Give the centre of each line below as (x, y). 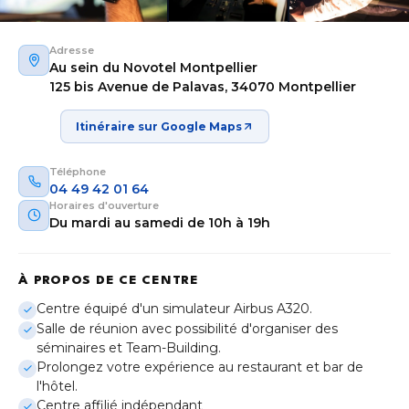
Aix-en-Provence (94, 301)
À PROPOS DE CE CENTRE (109, 280)
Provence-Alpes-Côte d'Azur (108, 316)
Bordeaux (69, 359)
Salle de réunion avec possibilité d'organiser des (187, 328)
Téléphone (78, 171)
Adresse (72, 50)
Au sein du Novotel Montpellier (153, 67)
